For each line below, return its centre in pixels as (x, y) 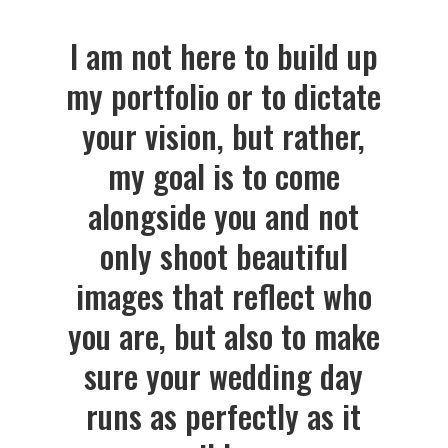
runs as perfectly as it (224, 415)
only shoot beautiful (223, 255)
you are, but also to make (223, 335)
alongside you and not (224, 215)
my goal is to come (223, 175)
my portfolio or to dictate (224, 95)
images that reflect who (223, 295)
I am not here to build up (223, 55)
